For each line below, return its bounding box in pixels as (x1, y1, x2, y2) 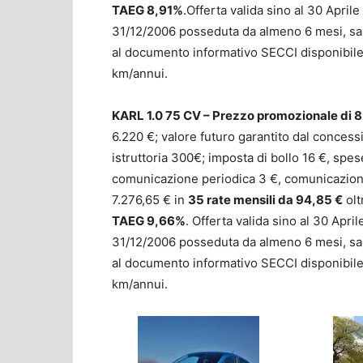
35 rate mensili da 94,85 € (188, 191, 343, 207)
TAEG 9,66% (112, 212, 186, 228)
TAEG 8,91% (112, 2, 183, 18)
